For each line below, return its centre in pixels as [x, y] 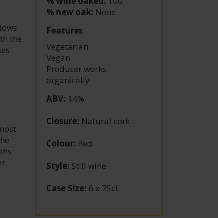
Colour [60, 143]
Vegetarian [67, 46]
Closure [62, 121]
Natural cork [105, 121]
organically [68, 80]
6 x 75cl [102, 188]
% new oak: [70, 12]
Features [65, 30]
